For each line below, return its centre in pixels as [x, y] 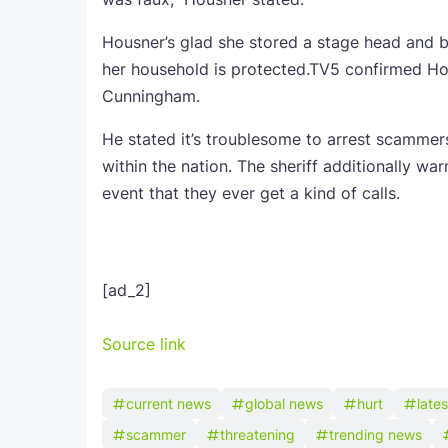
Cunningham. [151, 96]
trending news [375, 434]
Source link [144, 344]
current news [168, 403]
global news [284, 403]
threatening [257, 434]
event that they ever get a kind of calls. [251, 193]
